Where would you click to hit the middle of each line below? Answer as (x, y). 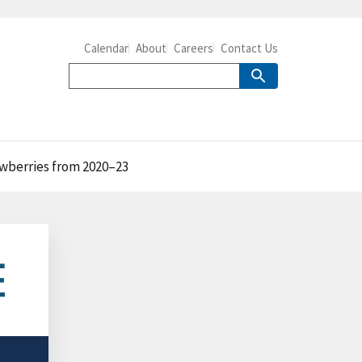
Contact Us (249, 48)
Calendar (106, 48)
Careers (194, 48)
